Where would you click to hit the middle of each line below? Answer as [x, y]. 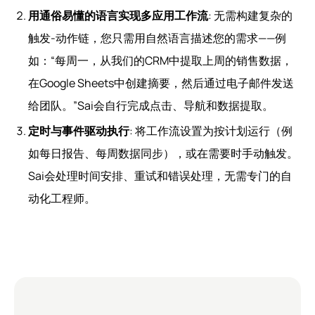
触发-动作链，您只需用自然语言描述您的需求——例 [157, 38]
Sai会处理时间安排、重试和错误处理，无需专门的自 [160, 175]
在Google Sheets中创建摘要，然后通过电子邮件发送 [161, 83]
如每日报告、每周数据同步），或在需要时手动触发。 [163, 153]
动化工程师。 [62, 198]
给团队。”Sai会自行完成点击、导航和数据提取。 [151, 105]
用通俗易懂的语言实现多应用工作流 [118, 15]
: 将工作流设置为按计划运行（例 [211, 130]
